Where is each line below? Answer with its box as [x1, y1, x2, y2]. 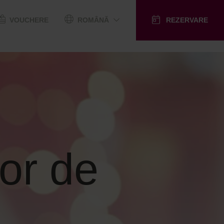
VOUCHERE [9, 15, 49, 24]
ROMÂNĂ [77, 15, 109, 24]
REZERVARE [166, 16, 208, 24]
